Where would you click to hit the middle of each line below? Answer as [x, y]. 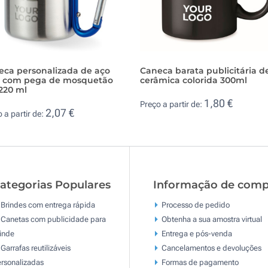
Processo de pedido [195, 205]
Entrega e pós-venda [197, 233]
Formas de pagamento [200, 262]
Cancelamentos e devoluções [211, 248]
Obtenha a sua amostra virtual [211, 219]
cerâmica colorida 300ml [194, 80]
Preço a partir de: [172, 104]
